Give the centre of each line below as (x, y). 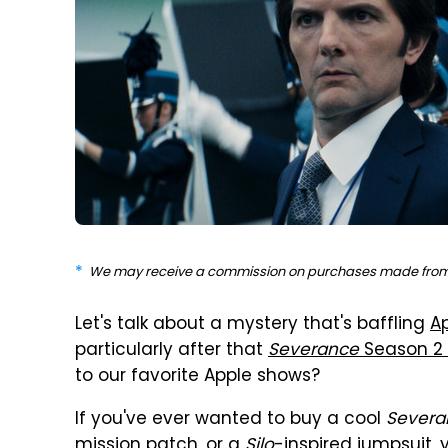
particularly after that (171, 351)
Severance (313, 351)
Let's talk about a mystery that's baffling (252, 325)
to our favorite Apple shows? (197, 377)
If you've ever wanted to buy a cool (230, 420)
